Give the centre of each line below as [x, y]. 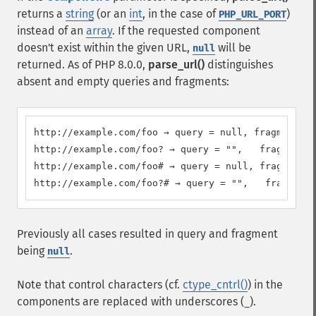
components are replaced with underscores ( [130, 302]
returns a [41, 14]
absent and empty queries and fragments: [123, 81]
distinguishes [239, 65]
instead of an [51, 31]
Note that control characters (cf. [100, 285]
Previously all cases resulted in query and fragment [147, 234]
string [80, 14]
